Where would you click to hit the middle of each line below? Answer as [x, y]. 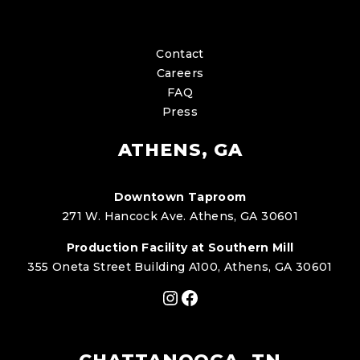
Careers [180, 73]
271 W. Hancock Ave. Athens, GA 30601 [180, 216]
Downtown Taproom [180, 196]
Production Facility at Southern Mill [180, 247]
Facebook [229, 297]
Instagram [212, 297]
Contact [180, 53]
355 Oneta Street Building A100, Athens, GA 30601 [180, 266]
